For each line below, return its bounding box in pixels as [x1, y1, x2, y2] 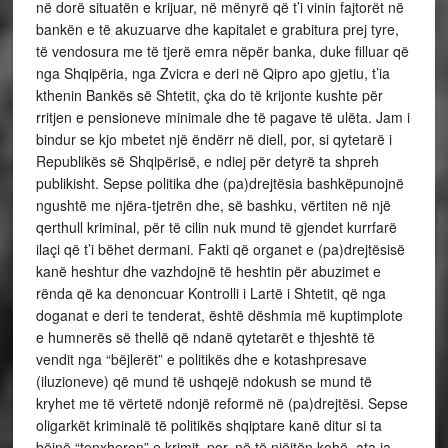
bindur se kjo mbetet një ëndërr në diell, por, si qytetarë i [35, 129, 392, 149]
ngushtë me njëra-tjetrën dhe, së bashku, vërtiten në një [35, 195, 391, 215]
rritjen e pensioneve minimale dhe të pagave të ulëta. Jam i [35, 107, 410, 127]
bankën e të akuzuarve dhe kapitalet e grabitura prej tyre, [35, 19, 399, 39]
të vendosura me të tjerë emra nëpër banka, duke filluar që [35, 41, 409, 61]
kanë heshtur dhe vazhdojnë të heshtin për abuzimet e [35, 261, 381, 281]
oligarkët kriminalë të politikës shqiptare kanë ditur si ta [35, 415, 382, 435]
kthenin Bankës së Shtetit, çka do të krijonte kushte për [35, 85, 383, 105]
